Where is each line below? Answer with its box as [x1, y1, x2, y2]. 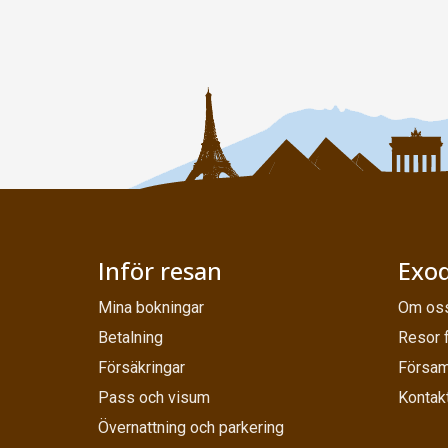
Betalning [98, 328, 163, 348]
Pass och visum [98, 388, 210, 408]
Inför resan [98, 254, 222, 288]
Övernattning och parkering [98, 418, 284, 438]
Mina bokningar [98, 298, 204, 318]
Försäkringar [98, 358, 185, 378]
